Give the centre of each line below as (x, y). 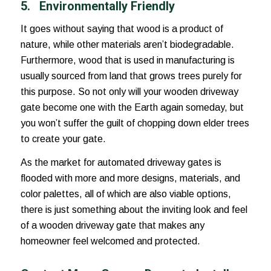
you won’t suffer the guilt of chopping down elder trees (135, 123)
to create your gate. (63, 139)
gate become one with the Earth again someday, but (132, 107)
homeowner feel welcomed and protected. (110, 241)
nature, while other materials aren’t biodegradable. (127, 44)
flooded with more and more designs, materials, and (130, 178)
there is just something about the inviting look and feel (134, 210)
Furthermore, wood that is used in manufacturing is (127, 60)
